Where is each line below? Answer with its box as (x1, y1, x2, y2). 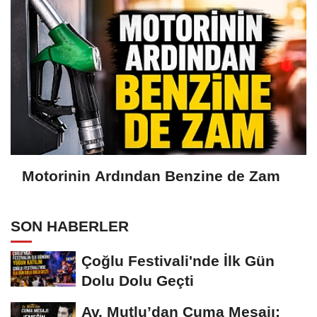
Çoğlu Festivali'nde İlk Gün (81, 252, 275, 269)
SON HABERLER (11, 217, 129, 234)
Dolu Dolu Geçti (81, 272, 194, 289)
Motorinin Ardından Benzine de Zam (22, 168, 280, 185)
